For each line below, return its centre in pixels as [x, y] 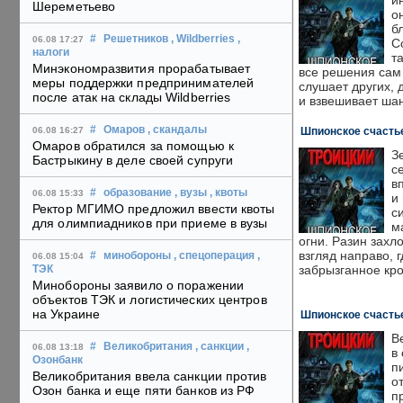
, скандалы [177, 130]
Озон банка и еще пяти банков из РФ [144, 391]
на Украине [66, 314]
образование [138, 193]
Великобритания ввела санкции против [150, 376]
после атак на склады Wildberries [132, 98]
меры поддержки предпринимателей [143, 83]
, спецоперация [214, 256]
